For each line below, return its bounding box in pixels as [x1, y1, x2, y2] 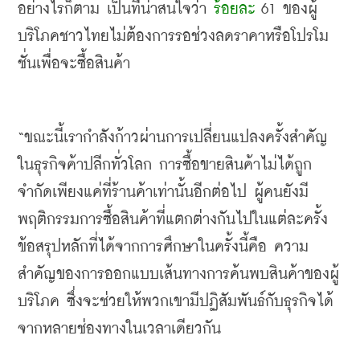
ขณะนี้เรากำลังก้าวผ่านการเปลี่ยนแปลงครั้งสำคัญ [24, 130, 328, 145]
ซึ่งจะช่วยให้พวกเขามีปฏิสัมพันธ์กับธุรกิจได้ [67, 294, 333, 309]
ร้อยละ [214, 2, 256, 17]
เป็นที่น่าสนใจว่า [107, 2, 214, 17]
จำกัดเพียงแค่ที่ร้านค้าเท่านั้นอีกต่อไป [18, 185, 247, 200]
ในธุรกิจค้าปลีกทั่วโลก [18, 157, 152, 173]
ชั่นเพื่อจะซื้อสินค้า [18, 56, 130, 72]
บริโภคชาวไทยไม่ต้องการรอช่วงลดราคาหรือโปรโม [18, 29, 329, 44]
